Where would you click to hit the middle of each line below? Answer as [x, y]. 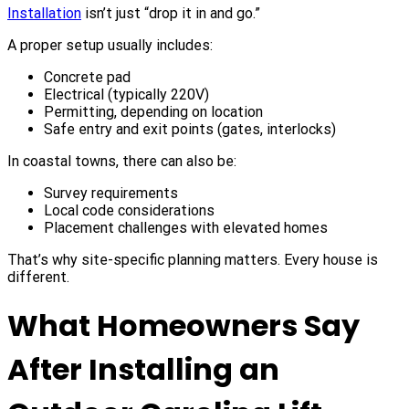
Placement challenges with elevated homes [186, 227]
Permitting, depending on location [153, 111]
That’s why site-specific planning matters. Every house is [193, 259]
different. [38, 277]
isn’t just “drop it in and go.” [171, 13]
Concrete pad [87, 77]
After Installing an [143, 369]
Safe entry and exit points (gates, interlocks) [190, 129]
